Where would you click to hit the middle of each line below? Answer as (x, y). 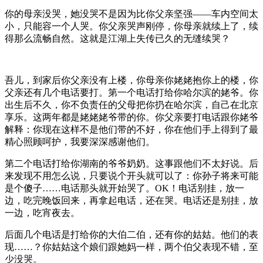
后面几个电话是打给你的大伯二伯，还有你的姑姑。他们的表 (131, 234)
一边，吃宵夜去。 (42, 213)
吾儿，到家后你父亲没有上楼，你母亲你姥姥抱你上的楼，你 (131, 80)
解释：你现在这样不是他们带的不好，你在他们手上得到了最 (131, 129)
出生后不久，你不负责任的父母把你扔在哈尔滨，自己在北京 (131, 104)
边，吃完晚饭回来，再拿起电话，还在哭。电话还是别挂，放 (131, 200)
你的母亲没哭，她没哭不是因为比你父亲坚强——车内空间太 (131, 14)
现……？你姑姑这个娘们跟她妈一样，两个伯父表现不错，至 (131, 247)
